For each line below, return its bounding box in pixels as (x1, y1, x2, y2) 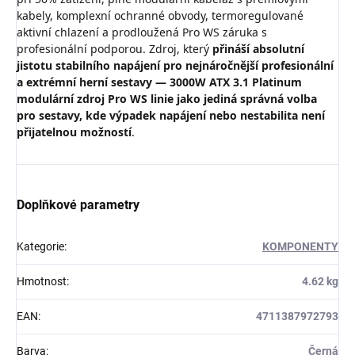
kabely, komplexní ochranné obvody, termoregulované (17, 8, 303, 24)
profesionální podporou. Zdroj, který (17, 41, 212, 57)
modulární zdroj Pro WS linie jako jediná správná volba (17, 91, 317, 107)
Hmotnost (17, 275, 67, 288)
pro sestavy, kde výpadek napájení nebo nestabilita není (17, 108, 325, 124)
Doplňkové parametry (17, 197, 139, 213)
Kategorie (17, 240, 64, 254)
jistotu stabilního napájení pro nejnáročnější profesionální (17, 58, 334, 74)
